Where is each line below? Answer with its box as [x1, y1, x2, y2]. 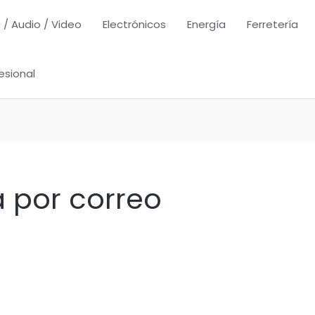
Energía [187, 17, 226, 32]
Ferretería [247, 17, 298, 32]
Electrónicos [103, 17, 166, 32]
